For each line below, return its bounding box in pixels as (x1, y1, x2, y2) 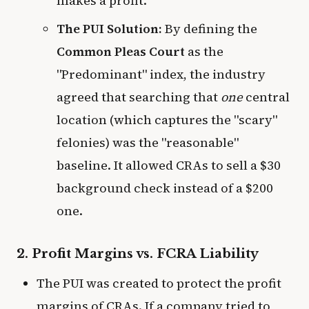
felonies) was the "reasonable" (56, 133, 239, 151)
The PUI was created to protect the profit (36, 275, 281, 292)
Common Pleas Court (56, 42, 185, 60)
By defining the (161, 19, 257, 37)
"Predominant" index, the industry (56, 65, 266, 83)
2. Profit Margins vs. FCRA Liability (17, 245, 259, 261)
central (242, 88, 290, 106)
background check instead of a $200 (56, 179, 273, 197)
